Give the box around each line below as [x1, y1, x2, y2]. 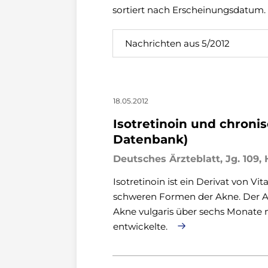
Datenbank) [113, 132, 188, 147]
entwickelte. [113, 221, 170, 232]
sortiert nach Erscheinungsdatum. [112, 4, 266, 16]
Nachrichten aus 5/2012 [125, 38, 230, 49]
